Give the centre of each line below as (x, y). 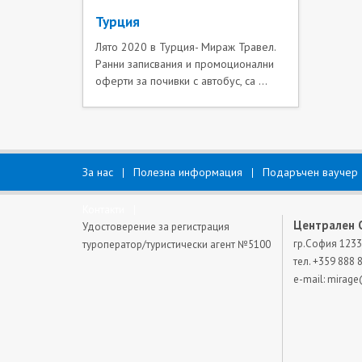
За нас (98, 172)
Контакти (103, 209)
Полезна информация (188, 172)
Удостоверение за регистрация (156, 227)
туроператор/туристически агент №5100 (177, 244)
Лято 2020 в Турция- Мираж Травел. (185, 47)
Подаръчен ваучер (310, 172)
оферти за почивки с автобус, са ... (181, 81)
